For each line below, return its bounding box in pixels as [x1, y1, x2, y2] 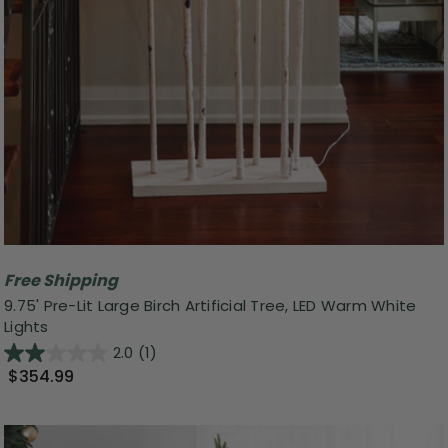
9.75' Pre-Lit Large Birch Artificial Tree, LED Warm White [4, 295, 417, 317]
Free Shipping [4, 268, 118, 292]
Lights [4, 316, 49, 338]
